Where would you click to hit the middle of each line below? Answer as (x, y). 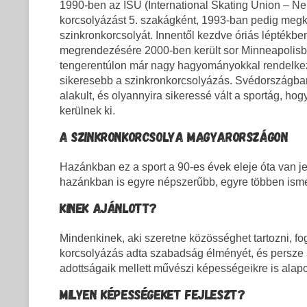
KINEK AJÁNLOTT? (108, 208)
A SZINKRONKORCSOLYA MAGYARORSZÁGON (174, 137)
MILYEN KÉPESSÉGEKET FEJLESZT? (152, 294)
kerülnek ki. (87, 111)
